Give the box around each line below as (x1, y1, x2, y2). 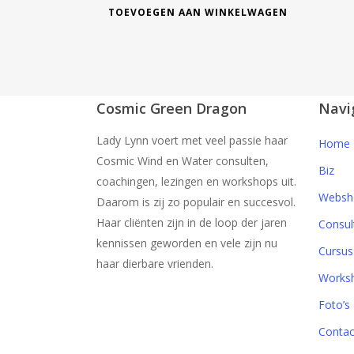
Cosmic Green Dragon (96, 99, 247, 118)
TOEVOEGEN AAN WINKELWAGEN (108, 6, 288, 19)
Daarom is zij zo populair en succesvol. (96, 194, 296, 209)
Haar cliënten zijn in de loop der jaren (96, 215, 287, 230)
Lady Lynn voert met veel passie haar (96, 133, 288, 148)
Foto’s (318, 297, 350, 312)
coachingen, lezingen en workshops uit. (96, 174, 296, 189)
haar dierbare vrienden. (96, 256, 213, 271)
